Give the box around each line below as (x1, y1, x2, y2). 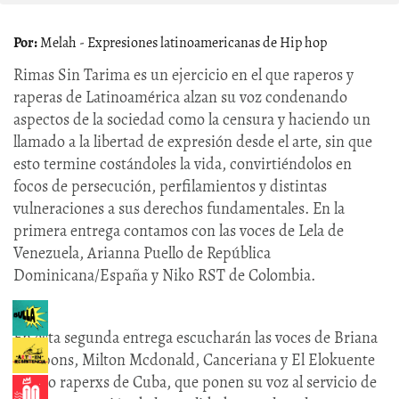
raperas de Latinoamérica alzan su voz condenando (13, 86, 347, 109)
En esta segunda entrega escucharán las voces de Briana (13, 327, 378, 349)
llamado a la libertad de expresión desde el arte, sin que (13, 131, 372, 153)
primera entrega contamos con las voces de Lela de (13, 220, 344, 242)
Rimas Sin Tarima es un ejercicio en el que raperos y (13, 64, 354, 86)
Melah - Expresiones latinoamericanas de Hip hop (40, 33, 327, 53)
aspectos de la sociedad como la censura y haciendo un (13, 109, 370, 131)
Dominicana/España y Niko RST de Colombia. (13, 265, 315, 287)
